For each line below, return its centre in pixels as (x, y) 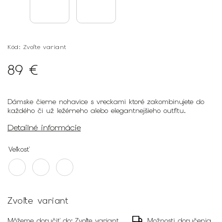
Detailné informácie (44, 127)
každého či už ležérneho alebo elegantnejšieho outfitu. (98, 111)
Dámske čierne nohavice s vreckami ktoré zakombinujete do (106, 102)
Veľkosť (19, 149)
